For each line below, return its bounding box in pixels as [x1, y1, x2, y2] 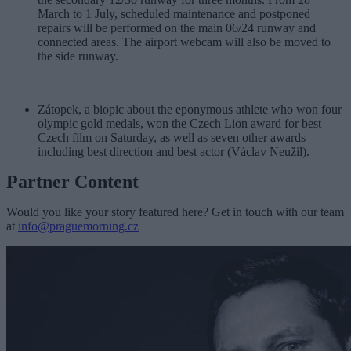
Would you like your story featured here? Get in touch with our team [6, 204, 344, 219]
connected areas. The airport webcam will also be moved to [38, 34, 331, 49]
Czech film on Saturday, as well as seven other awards [38, 130, 306, 144]
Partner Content [6, 171, 139, 192]
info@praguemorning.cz [18, 219, 139, 233]
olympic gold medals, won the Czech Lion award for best [38, 116, 321, 130]
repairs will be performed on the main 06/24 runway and [38, 20, 316, 34]
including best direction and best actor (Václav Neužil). [38, 144, 309, 158]
